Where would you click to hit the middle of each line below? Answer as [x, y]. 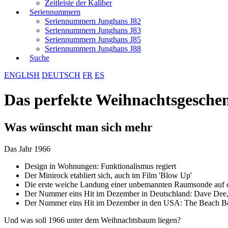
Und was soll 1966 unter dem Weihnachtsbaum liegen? [92, 220]
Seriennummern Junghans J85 [93, 39]
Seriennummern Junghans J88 [93, 49]
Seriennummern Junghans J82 [93, 21]
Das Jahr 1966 [27, 149]
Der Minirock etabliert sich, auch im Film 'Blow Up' [108, 175]
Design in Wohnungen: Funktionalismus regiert [100, 166]
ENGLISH [22, 75]
